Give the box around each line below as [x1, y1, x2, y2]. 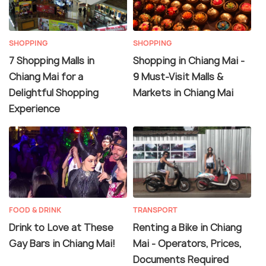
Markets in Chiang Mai [133, 86, 233, 100]
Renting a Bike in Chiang [133, 221, 242, 235]
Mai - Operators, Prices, [133, 237, 242, 251]
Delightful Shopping [9, 86, 99, 100]
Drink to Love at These [9, 221, 113, 235]
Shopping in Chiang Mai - [133, 54, 245, 68]
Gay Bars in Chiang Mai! [9, 237, 115, 251]
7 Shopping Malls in [9, 54, 94, 68]
